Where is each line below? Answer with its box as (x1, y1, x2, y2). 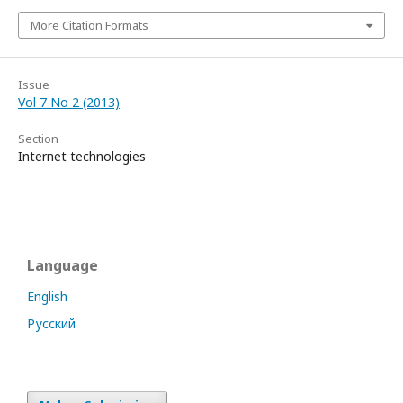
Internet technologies (18, 148, 146, 165)
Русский (27, 315, 76, 332)
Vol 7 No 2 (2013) (18, 94, 120, 111)
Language (27, 255, 98, 275)
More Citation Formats (31, 17, 148, 33)
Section (18, 130, 58, 147)
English (27, 288, 67, 305)
